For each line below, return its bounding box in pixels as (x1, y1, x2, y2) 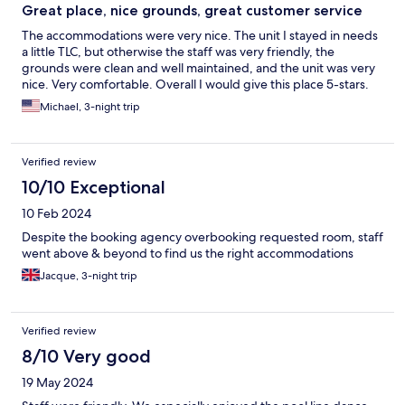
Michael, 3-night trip (40, 99, 140, 115)
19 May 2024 (22, 374, 93, 391)
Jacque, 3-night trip (40, 268, 137, 284)
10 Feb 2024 (22, 205, 91, 222)
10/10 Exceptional (22, 176, 165, 199)
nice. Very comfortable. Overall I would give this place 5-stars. (22, 76, 369, 93)
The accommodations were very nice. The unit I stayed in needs (22, 27, 378, 44)
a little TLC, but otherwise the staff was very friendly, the (22, 43, 334, 61)
